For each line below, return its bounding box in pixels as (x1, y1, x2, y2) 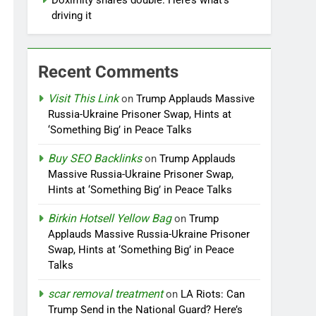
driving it (51, 9, 95, 22)
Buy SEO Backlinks (48, 152, 142, 165)
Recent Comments (38, 62, 179, 82)
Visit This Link (48, 92, 119, 105)
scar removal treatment (48, 287, 164, 300)
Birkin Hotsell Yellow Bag (48, 212, 172, 225)
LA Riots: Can (181, 288, 245, 300)
